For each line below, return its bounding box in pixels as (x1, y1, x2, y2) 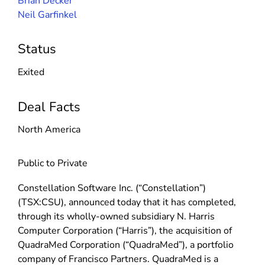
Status (18, 40, 56, 59)
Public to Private (18, 157, 88, 170)
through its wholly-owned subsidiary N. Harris (18, 209, 215, 223)
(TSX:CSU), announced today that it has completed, (18, 195, 236, 209)
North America (18, 123, 80, 137)
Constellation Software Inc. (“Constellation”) (18, 181, 206, 195)
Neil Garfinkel (18, 8, 77, 21)
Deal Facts (18, 98, 80, 116)
